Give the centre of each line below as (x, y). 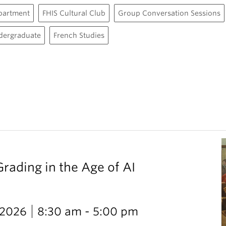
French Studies (79, 35)
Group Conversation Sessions (169, 13)
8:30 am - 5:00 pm (88, 211)
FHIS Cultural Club (74, 13)
